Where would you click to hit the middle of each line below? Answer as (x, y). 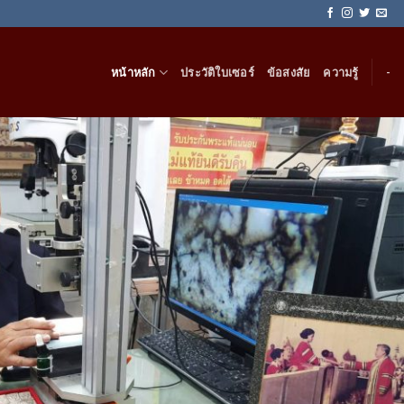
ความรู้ (341, 72)
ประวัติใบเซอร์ (217, 72)
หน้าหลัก (133, 72)
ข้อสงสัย (289, 72)
